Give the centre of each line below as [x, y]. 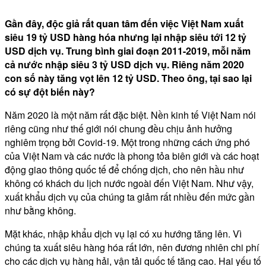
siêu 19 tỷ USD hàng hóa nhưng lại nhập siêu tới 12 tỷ [126, 37]
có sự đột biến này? [50, 91]
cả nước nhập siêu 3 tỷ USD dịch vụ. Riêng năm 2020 [124, 64]
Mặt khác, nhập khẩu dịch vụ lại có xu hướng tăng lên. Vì [123, 233]
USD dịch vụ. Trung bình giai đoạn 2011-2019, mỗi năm [128, 50]
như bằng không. [40, 210]
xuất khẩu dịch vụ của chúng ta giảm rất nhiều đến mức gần [130, 197]
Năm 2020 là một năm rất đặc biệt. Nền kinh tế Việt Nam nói [130, 115]
